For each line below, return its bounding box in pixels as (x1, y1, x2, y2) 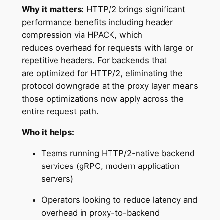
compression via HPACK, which (21, 29, 142, 40)
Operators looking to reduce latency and (41, 194, 197, 205)
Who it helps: (21, 127, 74, 137)
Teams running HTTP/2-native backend (41, 148, 194, 159)
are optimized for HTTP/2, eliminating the (21, 68, 183, 78)
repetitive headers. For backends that (21, 55, 167, 65)
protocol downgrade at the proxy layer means (21, 81, 198, 91)
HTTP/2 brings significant (83, 4, 185, 14)
